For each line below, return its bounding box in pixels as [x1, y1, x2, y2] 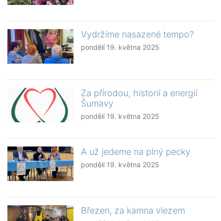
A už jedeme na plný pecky [81, 147, 191, 157]
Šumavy [81, 98, 114, 109]
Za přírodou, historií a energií [81, 88, 198, 99]
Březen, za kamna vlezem [81, 205, 185, 216]
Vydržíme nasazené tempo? [81, 29, 194, 40]
